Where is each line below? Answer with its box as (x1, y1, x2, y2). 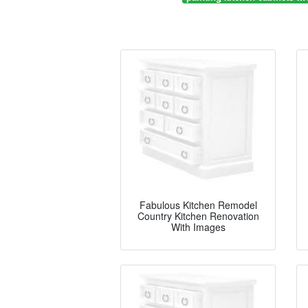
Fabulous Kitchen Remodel (139, 198, 257, 212)
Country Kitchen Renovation (137, 209, 259, 223)
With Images (170, 220, 225, 234)
